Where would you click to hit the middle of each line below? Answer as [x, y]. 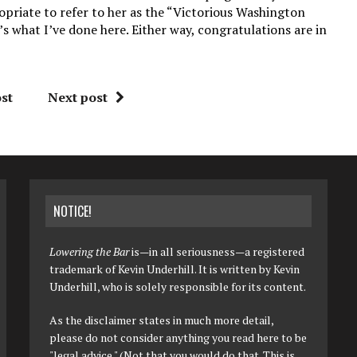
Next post [78, 97]
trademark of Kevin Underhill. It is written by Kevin [175, 269]
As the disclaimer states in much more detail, [162, 320]
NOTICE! [73, 211]
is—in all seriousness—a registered [217, 251]
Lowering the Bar [90, 251]
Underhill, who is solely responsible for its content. [178, 286]
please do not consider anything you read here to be [178, 337]
